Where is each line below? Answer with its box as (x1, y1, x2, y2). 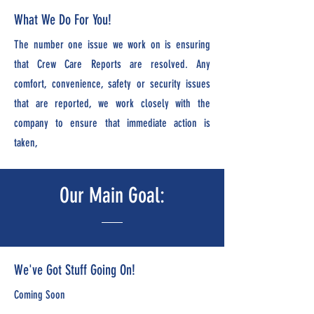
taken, (14, 136, 41, 149)
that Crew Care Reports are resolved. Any (14, 57, 210, 71)
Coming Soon (14, 288, 65, 301)
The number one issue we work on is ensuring (14, 38, 210, 51)
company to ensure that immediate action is (14, 116, 210, 130)
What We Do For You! (14, 11, 111, 28)
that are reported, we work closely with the (14, 97, 210, 110)
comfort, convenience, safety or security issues (14, 77, 210, 90)
